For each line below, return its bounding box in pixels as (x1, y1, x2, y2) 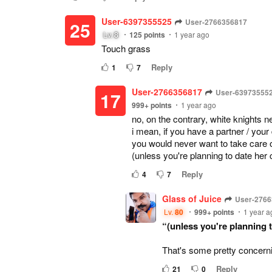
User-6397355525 (101, 15, 172, 27)
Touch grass (101, 42, 151, 55)
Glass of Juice (162, 192, 222, 205)
